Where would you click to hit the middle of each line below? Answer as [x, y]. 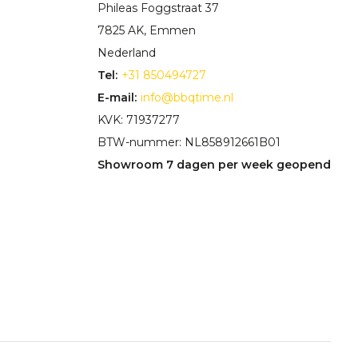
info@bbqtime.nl [187, 98]
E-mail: [117, 98]
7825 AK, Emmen [147, 31]
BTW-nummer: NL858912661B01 [189, 143]
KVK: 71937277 [139, 120]
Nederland [127, 53]
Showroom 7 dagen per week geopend [215, 165]
